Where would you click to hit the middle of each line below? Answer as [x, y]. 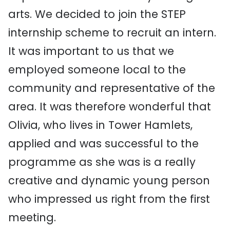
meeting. [32, 217]
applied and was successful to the [103, 143]
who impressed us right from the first [109, 199]
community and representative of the [112, 88]
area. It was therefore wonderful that [110, 107]
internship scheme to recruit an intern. [112, 33]
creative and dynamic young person [109, 180]
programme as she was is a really [102, 162]
